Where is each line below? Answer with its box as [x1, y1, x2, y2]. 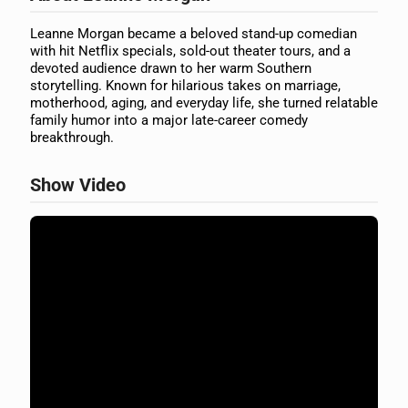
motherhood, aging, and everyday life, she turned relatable [30, 95, 378, 111]
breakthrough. [30, 129, 114, 146]
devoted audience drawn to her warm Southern [30, 60, 311, 76]
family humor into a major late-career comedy [30, 112, 308, 128]
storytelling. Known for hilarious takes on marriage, [30, 77, 341, 94]
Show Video [30, 174, 126, 196]
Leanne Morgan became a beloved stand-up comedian [30, 25, 357, 42]
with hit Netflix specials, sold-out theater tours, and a [30, 43, 351, 59]
